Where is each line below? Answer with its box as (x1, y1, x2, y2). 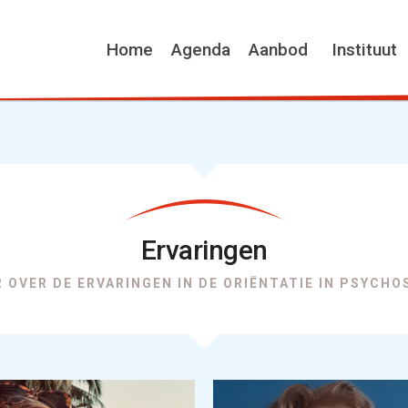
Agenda (171, 39, 230, 60)
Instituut (331, 39, 397, 60)
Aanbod (249, 39, 308, 60)
